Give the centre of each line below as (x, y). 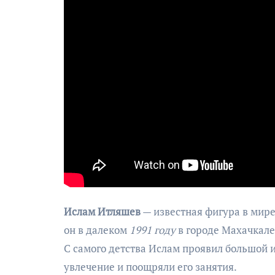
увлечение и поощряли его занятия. (150, 266)
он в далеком (97, 230)
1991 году (153, 230)
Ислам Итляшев (102, 211)
